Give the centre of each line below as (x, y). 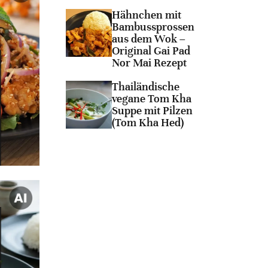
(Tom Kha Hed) (147, 123)
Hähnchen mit (146, 15)
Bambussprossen (153, 27)
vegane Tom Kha (151, 99)
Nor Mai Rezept (149, 63)
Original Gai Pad (151, 51)
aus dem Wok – (148, 39)
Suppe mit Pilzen (152, 111)
